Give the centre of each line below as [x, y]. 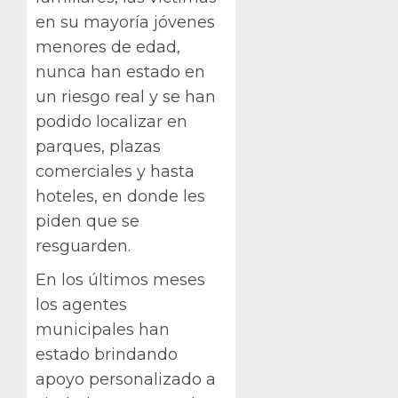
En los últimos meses [120, 280]
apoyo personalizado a [126, 380]
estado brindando [107, 355]
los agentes [81, 305]
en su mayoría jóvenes [125, 23]
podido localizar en [111, 122]
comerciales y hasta [115, 172]
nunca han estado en [120, 72]
